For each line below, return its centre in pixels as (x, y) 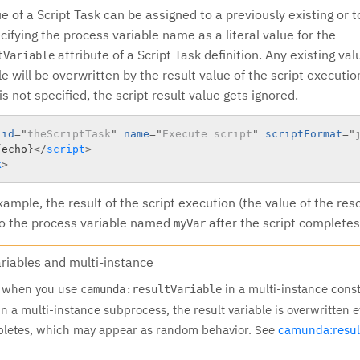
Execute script (207, 133)
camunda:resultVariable (151, 289)
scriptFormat (304, 133)
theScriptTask (69, 133)
